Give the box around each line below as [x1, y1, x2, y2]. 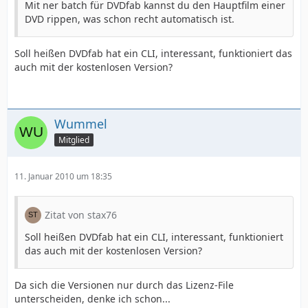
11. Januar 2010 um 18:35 [14, 170, 112, 182]
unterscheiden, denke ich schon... [14, 292, 170, 305]
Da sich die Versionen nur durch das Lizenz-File [14, 278, 234, 291]
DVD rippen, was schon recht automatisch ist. [25, 12, 234, 25]
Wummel [54, 115, 107, 132]
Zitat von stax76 [45, 208, 117, 221]
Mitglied [58, 133, 89, 146]
